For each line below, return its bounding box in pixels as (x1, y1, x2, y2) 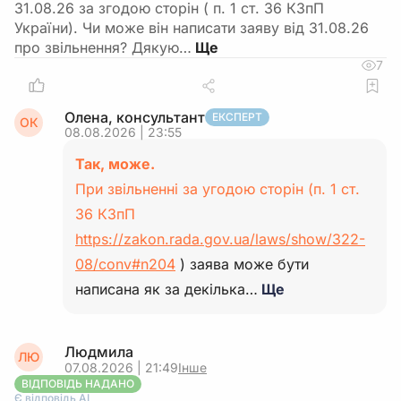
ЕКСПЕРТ (212, 110, 262, 124)
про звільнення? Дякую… (14, 38, 192, 56)
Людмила (64, 343, 133, 361)
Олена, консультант (64, 108, 205, 126)
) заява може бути (175, 255, 309, 273)
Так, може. (75, 155, 155, 173)
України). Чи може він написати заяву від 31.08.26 (14, 19, 369, 37)
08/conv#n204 (75, 255, 175, 273)
